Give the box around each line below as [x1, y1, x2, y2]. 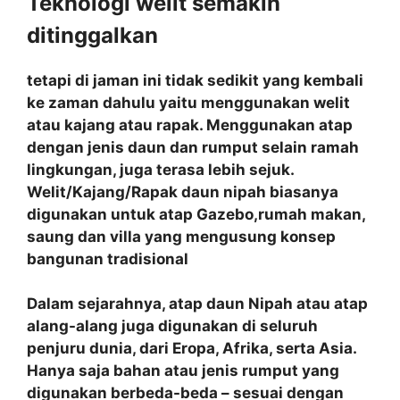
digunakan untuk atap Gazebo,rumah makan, [27, 204, 365, 223]
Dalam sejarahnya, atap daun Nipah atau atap [27, 295, 368, 312]
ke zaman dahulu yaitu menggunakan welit [27, 93, 350, 112]
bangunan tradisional [27, 249, 188, 268]
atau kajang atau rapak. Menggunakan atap [27, 115, 353, 134]
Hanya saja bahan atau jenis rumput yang [27, 362, 339, 379]
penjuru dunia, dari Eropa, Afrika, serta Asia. [27, 339, 356, 357]
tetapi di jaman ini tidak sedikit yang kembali [27, 71, 363, 89]
